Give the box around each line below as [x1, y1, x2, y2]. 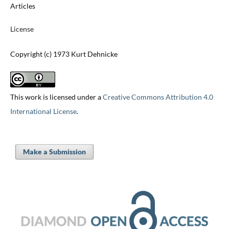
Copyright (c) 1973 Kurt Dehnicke [10, 50, 118, 59]
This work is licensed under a [10, 93, 103, 102]
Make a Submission [22, 147, 86, 156]
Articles [10, 2, 35, 11]
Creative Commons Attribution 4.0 [102, 93, 213, 102]
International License [10, 107, 77, 116]
